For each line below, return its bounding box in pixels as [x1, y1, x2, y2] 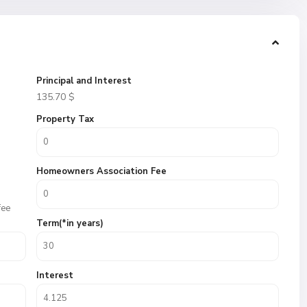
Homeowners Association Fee [36, 165, 167, 177]
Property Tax [36, 113, 94, 125]
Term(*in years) [36, 217, 103, 230]
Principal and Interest [36, 75, 132, 87]
